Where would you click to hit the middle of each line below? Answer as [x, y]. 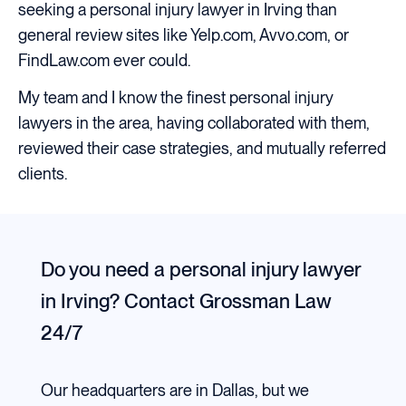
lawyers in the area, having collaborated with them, [194, 123]
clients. [43, 174]
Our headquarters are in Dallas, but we [174, 390]
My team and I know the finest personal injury [176, 98]
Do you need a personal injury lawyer [201, 269]
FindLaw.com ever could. [104, 60]
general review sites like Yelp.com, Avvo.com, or [184, 35]
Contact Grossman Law [225, 300]
